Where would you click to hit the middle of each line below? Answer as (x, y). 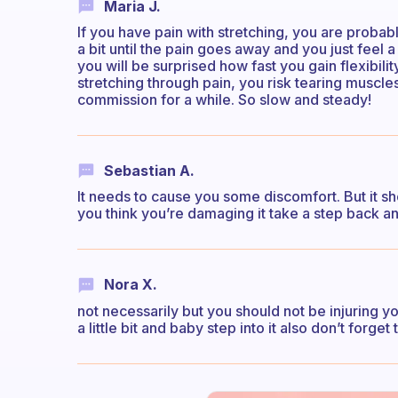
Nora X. (131, 285)
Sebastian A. (149, 171)
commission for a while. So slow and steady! (224, 100)
